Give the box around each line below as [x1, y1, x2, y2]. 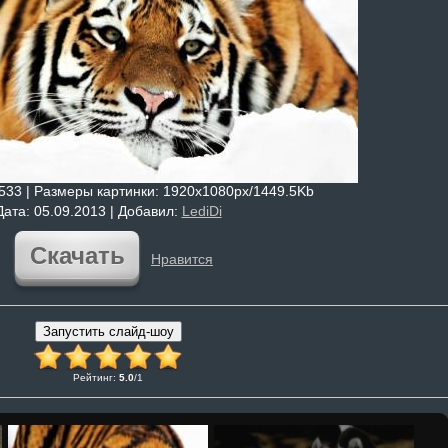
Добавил [117, 203, 174, 219]
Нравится [150, 251, 213, 267]
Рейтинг [73, 372, 113, 383]
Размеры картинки [34, 183, 155, 199]
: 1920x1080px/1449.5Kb [155, 183, 314, 199]
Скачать [29, 242, 125, 269]
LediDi [181, 203, 222, 219]
